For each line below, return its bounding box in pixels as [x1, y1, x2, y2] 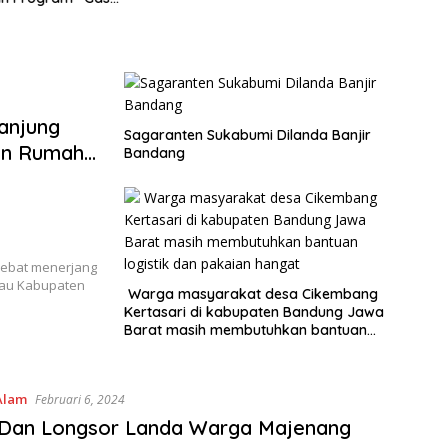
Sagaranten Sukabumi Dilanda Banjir [124, 126, 371, 145]
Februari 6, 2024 [34, 391, 125, 409]
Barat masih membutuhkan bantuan [124, 321, 367, 340]
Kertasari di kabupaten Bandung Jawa [124, 303, 384, 322]
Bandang [124, 144, 185, 163]
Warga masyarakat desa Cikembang [124, 285, 378, 304]
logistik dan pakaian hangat [124, 339, 312, 358]
